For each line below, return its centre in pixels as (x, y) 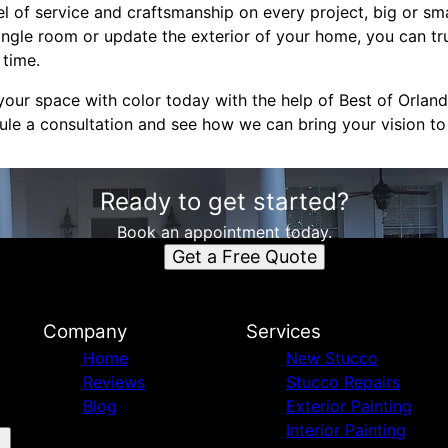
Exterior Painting (348, 406)
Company (84, 331)
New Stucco (331, 358)
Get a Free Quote (244, 256)
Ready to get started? (224, 201)
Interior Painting (345, 430)
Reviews (113, 382)
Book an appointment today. (224, 232)
